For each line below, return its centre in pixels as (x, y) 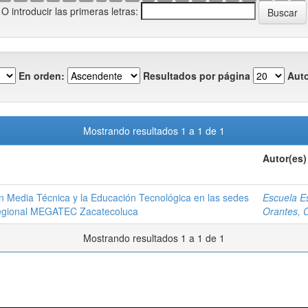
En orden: (42, 75)
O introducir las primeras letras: (70, 11)
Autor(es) (285, 158)
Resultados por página (197, 75)
